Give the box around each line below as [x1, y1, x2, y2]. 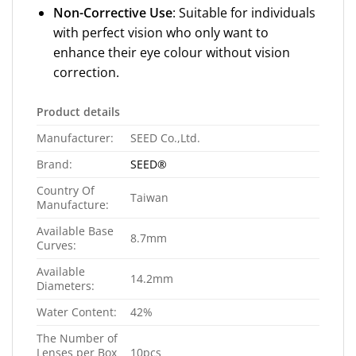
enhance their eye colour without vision [52, 43, 290, 61]
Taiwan [130, 189, 169, 205]
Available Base [37, 222, 114, 238]
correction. [52, 63, 119, 81]
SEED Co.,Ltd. [130, 130, 201, 145]
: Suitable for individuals [172, 3, 315, 21]
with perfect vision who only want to [52, 23, 269, 41]
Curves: [37, 237, 76, 253]
